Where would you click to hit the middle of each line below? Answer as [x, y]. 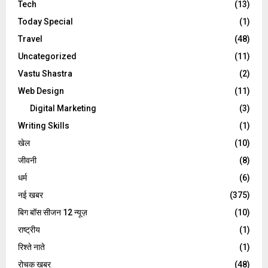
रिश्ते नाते [31, 247]
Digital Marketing [63, 108]
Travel [30, 39]
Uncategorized [47, 56]
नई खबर [31, 195]
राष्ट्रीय [29, 229]
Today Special [45, 21]
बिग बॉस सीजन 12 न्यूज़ [53, 212]
